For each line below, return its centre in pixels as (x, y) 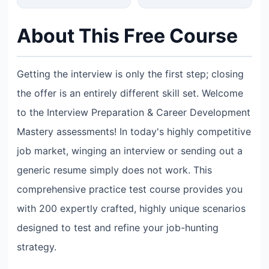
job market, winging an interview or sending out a (130, 151)
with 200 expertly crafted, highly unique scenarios (131, 208)
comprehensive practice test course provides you (130, 189)
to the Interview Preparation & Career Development (134, 112)
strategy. (37, 247)
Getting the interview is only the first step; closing (130, 74)
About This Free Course (127, 36)
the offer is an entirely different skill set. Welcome (130, 93)
